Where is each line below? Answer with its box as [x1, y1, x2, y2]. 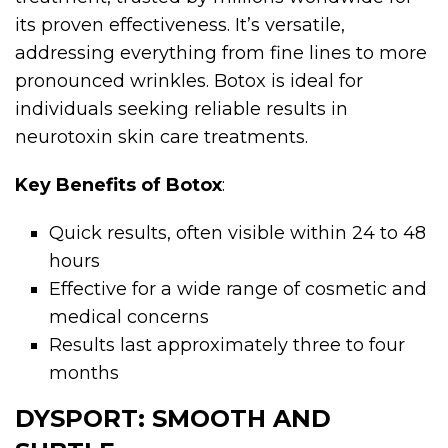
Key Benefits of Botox [15, 174, 222, 197]
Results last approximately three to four [49, 334, 406, 357]
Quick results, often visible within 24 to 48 [49, 222, 427, 245]
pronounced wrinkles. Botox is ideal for [15, 70, 363, 93]
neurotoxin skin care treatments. [15, 126, 308, 149]
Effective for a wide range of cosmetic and [49, 278, 428, 301]
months [49, 362, 120, 385]
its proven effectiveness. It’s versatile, [15, 14, 345, 37]
